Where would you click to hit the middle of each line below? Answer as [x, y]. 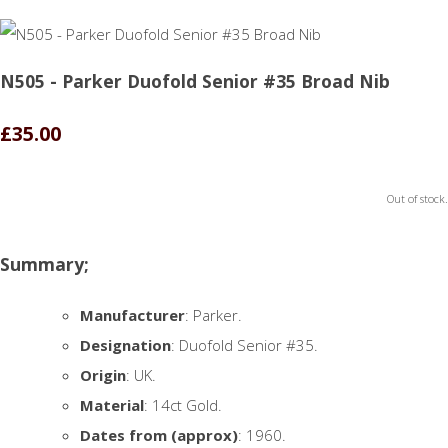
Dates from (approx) [159, 434]
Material [112, 404]
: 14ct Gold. [183, 404]
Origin [103, 374]
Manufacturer [132, 314]
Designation [125, 344]
